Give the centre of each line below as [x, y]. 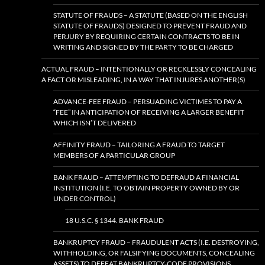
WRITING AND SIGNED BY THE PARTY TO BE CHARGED [143, 47]
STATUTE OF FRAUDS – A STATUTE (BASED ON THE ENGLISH [151, 15]
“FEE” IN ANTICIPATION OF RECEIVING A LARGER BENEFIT [149, 112]
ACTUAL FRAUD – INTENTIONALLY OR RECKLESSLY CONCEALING [149, 69]
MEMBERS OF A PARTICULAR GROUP [114, 155]
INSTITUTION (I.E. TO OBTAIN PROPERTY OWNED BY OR [146, 188]
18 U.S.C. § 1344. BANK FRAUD [114, 220]
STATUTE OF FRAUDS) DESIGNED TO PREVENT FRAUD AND [150, 26]
